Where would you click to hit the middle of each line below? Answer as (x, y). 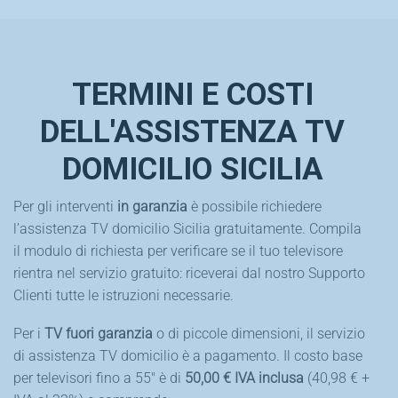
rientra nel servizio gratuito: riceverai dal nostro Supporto (189, 273)
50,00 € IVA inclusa (244, 378)
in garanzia (152, 206)
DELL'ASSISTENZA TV (192, 131)
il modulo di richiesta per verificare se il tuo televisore (178, 251)
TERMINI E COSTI (192, 94)
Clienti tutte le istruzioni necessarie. (123, 295)
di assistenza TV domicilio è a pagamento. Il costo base (188, 356)
